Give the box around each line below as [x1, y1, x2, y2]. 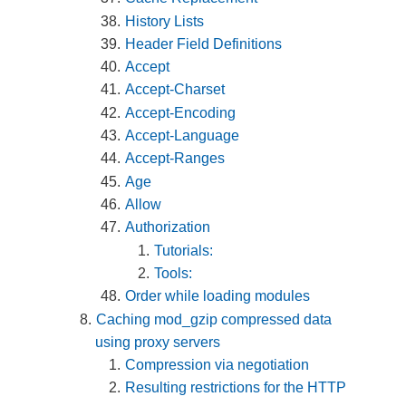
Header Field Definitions [125, 35, 283, 52]
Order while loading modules [125, 288, 311, 304]
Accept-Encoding [125, 104, 237, 121]
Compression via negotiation [125, 356, 310, 372]
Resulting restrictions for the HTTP [125, 380, 347, 396]
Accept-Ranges [125, 150, 226, 167]
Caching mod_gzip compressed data [96, 311, 333, 327]
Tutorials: [154, 242, 214, 258]
